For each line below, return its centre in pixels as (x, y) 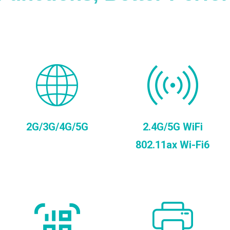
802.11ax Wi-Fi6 (173, 145)
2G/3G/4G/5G (57, 127)
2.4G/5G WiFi (172, 127)
